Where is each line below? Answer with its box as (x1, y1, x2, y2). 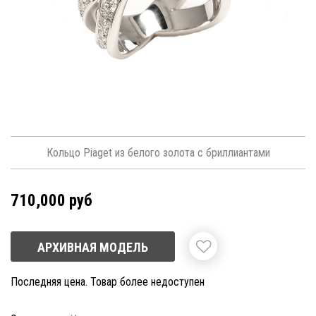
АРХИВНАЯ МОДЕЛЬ (37, 240, 148, 255)
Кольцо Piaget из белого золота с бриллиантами (46, 145, 270, 159)
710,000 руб (11, 191, 92, 211)
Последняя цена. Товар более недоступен (11, 275, 205, 289)
